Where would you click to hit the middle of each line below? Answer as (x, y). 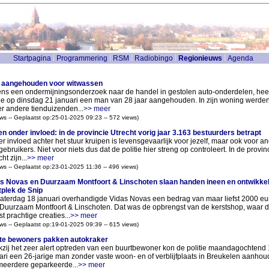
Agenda (240, 58)
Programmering (82, 58)
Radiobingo (153, 58)
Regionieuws (200, 58)
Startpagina (32, 58)
